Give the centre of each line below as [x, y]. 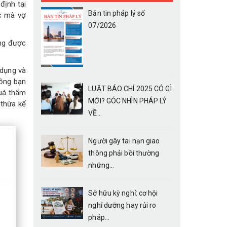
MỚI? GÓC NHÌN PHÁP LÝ [128, 101]
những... [101, 165]
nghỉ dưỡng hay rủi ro [122, 205]
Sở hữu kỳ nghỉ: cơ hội [123, 193]
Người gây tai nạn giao [124, 141]
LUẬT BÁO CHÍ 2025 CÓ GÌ [130, 89]
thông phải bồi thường [124, 153]
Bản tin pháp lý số [117, 13]
